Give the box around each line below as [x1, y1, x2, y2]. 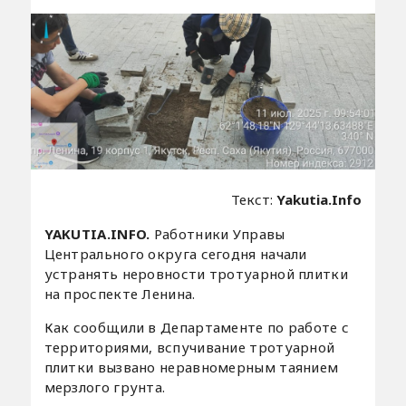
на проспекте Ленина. [43, 284, 196, 303]
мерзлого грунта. [43, 377, 166, 396]
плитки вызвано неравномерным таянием [43, 357, 339, 376]
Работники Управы [153, 224, 285, 243]
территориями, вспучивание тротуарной [43, 337, 335, 356]
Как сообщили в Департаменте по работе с [43, 317, 350, 336]
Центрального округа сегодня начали [43, 244, 307, 263]
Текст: [231, 189, 277, 208]
